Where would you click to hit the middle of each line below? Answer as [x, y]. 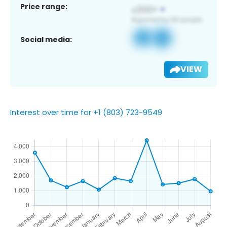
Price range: [44, 6]
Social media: [46, 39]
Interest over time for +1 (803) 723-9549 [86, 112]
